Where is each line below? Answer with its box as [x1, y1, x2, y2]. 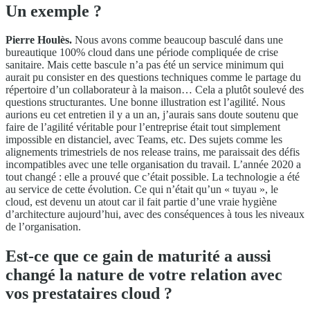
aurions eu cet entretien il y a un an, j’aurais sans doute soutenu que [6, 109, 298, 121]
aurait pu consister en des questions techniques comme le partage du [6, 71, 301, 84]
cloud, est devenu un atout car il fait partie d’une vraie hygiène [6, 196, 277, 208]
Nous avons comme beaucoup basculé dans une [72, 34, 283, 46]
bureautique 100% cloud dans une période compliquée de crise [6, 46, 278, 59]
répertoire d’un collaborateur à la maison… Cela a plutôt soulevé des [6, 84, 304, 96]
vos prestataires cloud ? [6, 284, 172, 303]
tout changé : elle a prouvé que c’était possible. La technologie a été [6, 171, 300, 183]
